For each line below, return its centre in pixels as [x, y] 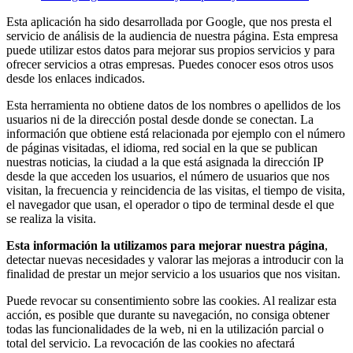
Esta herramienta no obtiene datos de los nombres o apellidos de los [173, 105]
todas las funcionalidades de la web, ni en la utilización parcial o [165, 329]
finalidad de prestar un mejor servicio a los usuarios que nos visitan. [173, 273]
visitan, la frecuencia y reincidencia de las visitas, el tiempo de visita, [176, 190]
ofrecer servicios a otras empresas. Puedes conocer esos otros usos [170, 64]
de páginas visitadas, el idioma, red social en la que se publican [162, 147]
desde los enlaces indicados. [76, 78]
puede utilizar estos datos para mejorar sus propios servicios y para [171, 50]
